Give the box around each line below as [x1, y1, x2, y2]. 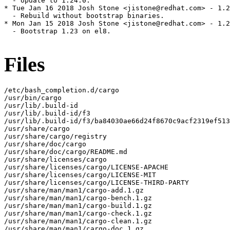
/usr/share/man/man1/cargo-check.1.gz [4, 209, 152, 217]
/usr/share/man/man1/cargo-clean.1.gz [4, 217, 152, 225]
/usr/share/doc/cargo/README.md [4, 147, 127, 156]
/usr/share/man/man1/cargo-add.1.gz [4, 186, 144, 194]
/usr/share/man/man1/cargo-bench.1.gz [4, 194, 152, 202]
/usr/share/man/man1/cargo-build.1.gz [4, 201, 152, 209]
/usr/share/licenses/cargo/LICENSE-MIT [4, 170, 156, 179]
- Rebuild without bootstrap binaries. [4, 12, 164, 20]
